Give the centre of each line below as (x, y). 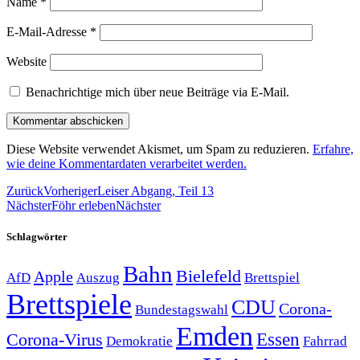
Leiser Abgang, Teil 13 (155, 190)
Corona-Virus (55, 340)
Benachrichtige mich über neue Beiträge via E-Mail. (157, 92)
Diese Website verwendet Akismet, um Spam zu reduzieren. (160, 149)
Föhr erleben (84, 205)
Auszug (98, 278)
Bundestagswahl (182, 310)
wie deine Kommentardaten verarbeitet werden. (127, 163)
